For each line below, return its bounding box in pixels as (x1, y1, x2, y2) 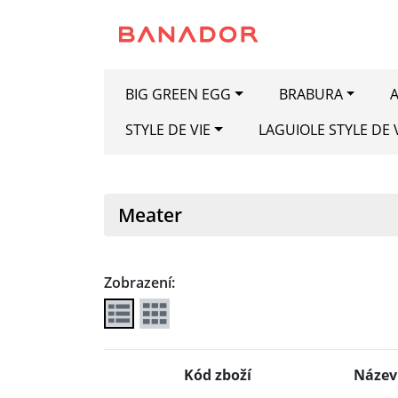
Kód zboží (183, 364, 251, 385)
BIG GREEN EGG (125, 84, 231, 104)
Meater (118, 203, 182, 227)
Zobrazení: (104, 272, 175, 292)
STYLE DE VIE (125, 120, 211, 139)
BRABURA (278, 84, 343, 104)
